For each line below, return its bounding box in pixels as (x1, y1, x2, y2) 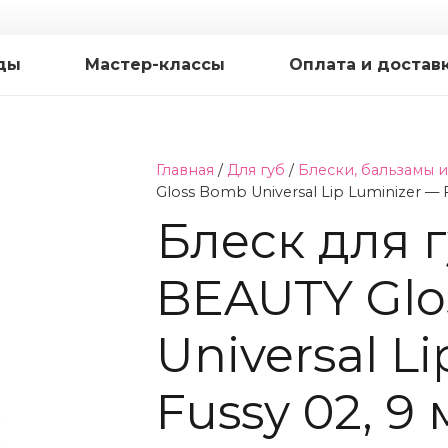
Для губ (226, 161, 285, 179)
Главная (155, 161, 214, 179)
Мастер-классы (85, 55, 226, 74)
